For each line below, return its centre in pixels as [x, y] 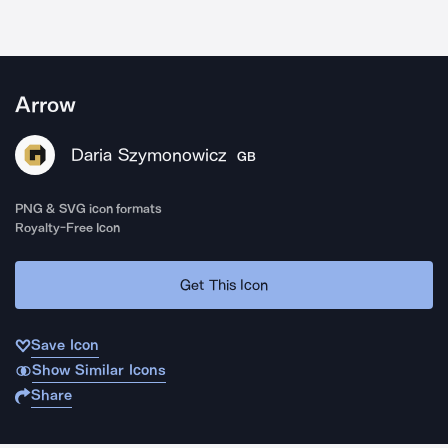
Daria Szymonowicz [149, 155]
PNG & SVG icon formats [89, 208]
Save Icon [65, 345]
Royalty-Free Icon [68, 227]
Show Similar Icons [98, 370]
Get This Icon [224, 284]
